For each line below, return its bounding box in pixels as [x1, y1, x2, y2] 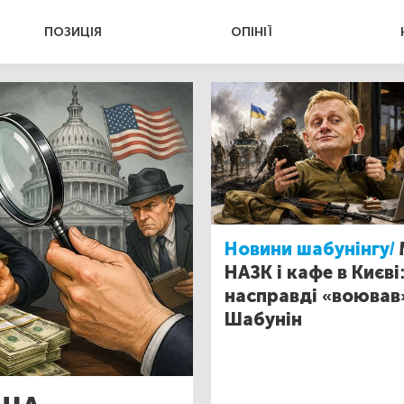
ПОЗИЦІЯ [44, 24, 103, 40]
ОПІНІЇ [230, 24, 272, 40]
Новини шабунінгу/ [225, 237, 395, 260]
